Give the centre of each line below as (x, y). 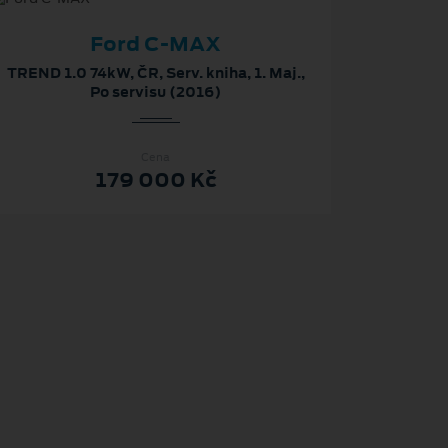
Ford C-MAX (156, 43)
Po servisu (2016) (156, 91)
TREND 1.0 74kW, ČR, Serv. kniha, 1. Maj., (155, 72)
